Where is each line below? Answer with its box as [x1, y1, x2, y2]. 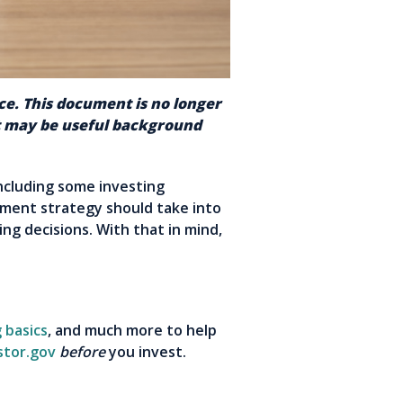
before [59, 342, 105, 363]
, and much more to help [48, 320, 217, 341]
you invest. [105, 342, 186, 363]
